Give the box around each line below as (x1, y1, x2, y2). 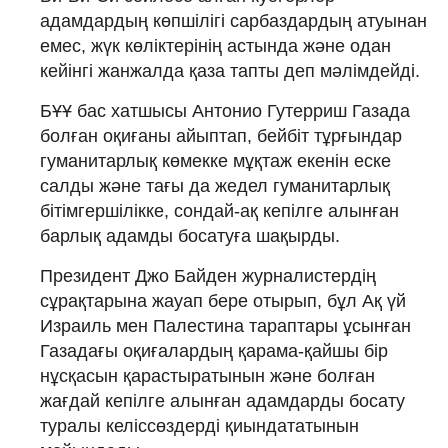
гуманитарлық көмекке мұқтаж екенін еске (40, 150, 391, 171)
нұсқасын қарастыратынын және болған (40, 365, 375, 386)
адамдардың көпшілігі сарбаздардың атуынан (40, 10, 427, 31)
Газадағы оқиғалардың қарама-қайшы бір (40, 340, 388, 361)
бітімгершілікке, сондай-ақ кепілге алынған (40, 200, 399, 221)
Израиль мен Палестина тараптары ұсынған (40, 315, 411, 336)
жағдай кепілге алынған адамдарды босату (40, 390, 405, 411)
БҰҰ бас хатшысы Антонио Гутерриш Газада (40, 100, 410, 121)
